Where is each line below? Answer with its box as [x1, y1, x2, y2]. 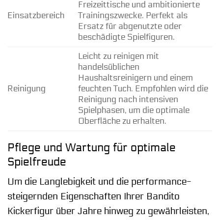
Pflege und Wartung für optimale [7, 140, 176, 154]
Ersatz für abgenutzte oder [78, 21, 182, 31]
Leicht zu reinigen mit [78, 51, 159, 61]
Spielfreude [7, 155, 66, 168]
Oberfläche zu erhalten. [78, 115, 166, 126]
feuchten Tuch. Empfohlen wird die [78, 83, 208, 94]
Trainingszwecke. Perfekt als [78, 10, 188, 21]
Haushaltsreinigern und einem [78, 72, 193, 83]
